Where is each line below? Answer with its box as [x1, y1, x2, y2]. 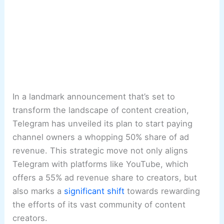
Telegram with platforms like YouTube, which [12, 159, 189, 169]
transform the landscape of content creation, [12, 105, 189, 115]
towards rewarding [124, 186, 200, 196]
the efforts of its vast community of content [12, 199, 186, 210]
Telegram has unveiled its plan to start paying [12, 118, 193, 129]
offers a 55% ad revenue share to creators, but [12, 172, 197, 183]
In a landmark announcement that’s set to [12, 91, 175, 102]
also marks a [12, 186, 64, 196]
